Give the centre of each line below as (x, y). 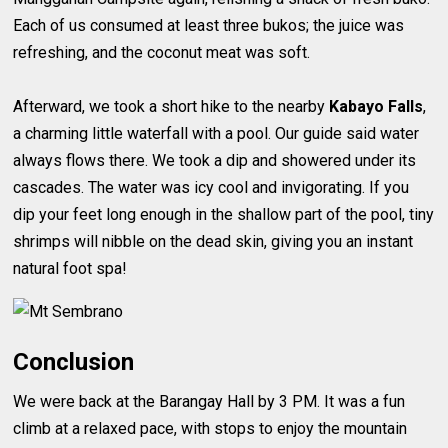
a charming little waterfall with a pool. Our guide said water (216, 134)
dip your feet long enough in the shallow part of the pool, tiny (224, 215)
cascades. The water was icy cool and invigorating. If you (211, 188)
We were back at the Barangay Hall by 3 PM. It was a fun (209, 402)
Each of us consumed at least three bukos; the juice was (209, 26)
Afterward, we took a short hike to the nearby (171, 107)
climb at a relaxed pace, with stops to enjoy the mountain (210, 429)
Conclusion (74, 362)
